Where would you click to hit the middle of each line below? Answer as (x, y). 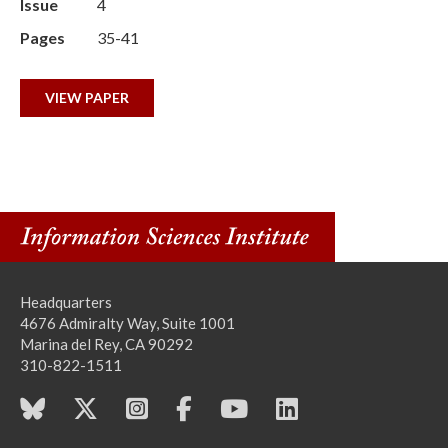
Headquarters (66, 302)
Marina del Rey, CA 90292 (106, 344)
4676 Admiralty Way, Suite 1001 (127, 323)
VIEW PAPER (87, 97)
